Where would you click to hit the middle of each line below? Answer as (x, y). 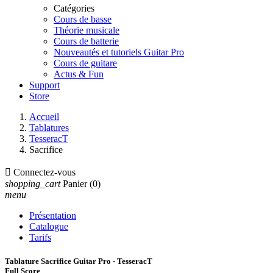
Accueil (44, 117)
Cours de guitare (85, 63)
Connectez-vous (44, 172)
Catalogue (49, 226)
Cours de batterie (86, 41)
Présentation (53, 215)
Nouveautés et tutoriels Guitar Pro (119, 52)
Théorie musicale (87, 30)
